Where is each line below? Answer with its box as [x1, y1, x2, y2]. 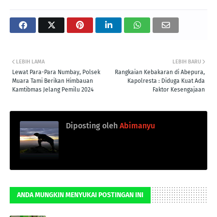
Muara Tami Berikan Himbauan [12, 77, 93, 84]
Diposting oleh [66, 121, 118, 130]
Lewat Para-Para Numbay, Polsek [12, 68, 100, 76]
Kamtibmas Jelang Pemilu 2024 [12, 86, 93, 93]
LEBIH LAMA [16, 58, 45, 65]
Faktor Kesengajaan [153, 86, 205, 93]
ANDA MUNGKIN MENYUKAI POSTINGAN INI [17, 190, 143, 199]
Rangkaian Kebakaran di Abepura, [115, 68, 205, 76]
